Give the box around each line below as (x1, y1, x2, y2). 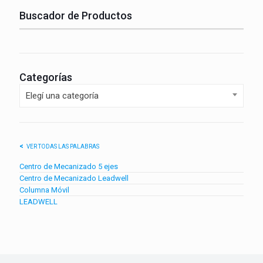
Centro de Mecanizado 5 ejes (19, 162, 118, 171)
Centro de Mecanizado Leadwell (19, 174, 129, 183)
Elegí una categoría (26, 90, 99, 102)
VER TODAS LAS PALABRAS (26, 143, 99, 150)
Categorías (19, 71, 72, 84)
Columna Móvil (19, 186, 69, 195)
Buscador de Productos (19, 9, 132, 22)
